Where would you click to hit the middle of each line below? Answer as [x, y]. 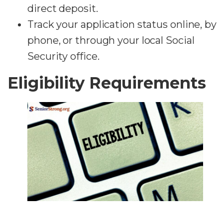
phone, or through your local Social [111, 40]
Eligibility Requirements [107, 83]
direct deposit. [63, 8]
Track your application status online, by [122, 24]
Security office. [63, 56]
